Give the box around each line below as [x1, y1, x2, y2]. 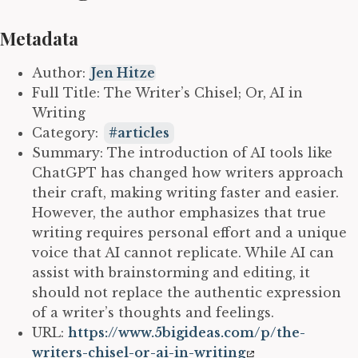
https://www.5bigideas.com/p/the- [68, 324, 305, 341]
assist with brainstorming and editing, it [32, 265, 310, 281]
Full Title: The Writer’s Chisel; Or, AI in [32, 85, 303, 101]
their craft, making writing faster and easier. [32, 185, 339, 201]
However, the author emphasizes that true [32, 205, 326, 221]
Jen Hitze [90, 65, 155, 82]
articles [117, 125, 169, 141]
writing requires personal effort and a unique [32, 225, 347, 241]
